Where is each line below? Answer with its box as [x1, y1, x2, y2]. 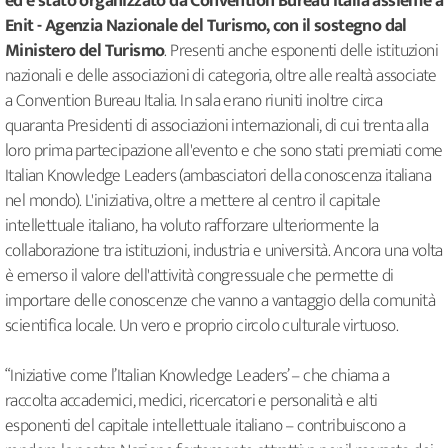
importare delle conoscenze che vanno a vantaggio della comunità [5, 286, 436, 317]
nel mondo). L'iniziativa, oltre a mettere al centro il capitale [5, 186, 381, 217]
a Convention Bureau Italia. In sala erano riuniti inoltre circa [5, 86, 383, 117]
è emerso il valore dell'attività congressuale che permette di [5, 261, 394, 292]
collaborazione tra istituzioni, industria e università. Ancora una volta [5, 236, 443, 267]
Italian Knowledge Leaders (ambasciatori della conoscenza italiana [5, 161, 431, 192]
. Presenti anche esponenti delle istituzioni [164, 36, 439, 67]
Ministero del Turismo [5, 36, 165, 67]
